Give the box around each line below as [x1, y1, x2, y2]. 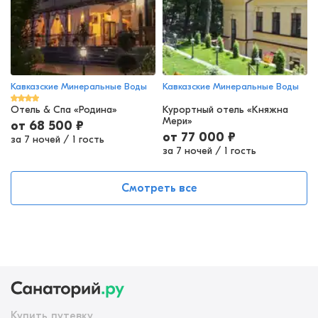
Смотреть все [121, 181, 197, 194]
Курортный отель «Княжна [163, 104, 288, 116]
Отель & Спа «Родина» [11, 104, 117, 116]
